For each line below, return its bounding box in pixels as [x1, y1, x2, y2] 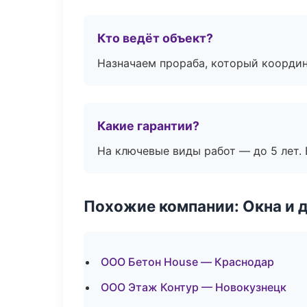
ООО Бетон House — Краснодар [101, 255, 274, 269]
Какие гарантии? [97, 119, 199, 133]
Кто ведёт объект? [97, 31, 213, 45]
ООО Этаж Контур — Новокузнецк [101, 280, 286, 294]
